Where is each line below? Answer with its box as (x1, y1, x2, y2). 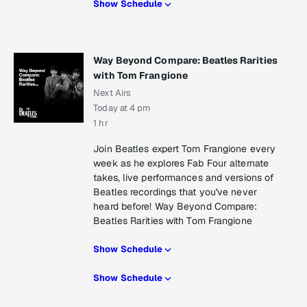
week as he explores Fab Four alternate (93, 157, 269, 170)
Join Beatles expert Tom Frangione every (93, 143, 276, 156)
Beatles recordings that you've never (93, 186, 257, 199)
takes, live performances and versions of (93, 171, 275, 184)
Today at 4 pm (93, 102, 151, 114)
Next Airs (93, 87, 132, 99)
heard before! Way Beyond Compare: (93, 200, 258, 213)
